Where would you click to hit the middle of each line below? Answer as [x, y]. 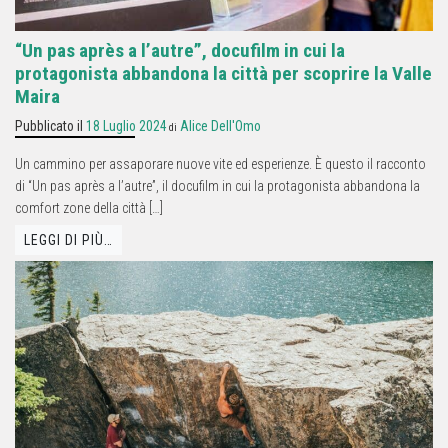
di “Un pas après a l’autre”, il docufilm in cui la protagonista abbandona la [217, 185]
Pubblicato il [50, 125]
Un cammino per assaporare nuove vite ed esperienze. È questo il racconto [220, 163]
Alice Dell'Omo [220, 125]
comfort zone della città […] [89, 207]
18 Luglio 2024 [126, 125]
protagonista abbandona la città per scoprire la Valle [223, 73]
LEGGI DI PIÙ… [68, 240]
